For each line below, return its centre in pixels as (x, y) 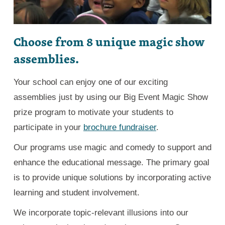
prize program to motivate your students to (93, 113)
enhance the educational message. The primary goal (111, 163)
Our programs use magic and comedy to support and (113, 148)
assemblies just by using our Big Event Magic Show (111, 97)
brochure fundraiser (120, 128)
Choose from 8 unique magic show (109, 42)
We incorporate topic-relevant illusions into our (101, 213)
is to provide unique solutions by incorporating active (112, 178)
